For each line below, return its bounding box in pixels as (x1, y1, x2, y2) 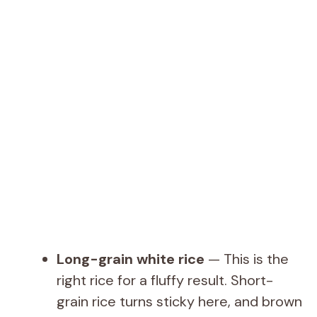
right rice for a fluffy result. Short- (57, 271, 273, 289)
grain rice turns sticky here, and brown (57, 292, 302, 311)
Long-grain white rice (57, 250, 204, 268)
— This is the (204, 250, 289, 268)
